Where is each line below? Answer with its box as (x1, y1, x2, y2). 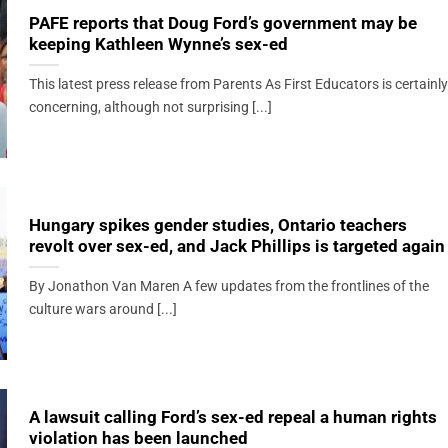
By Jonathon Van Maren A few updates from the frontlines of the (28, 278, 429, 296)
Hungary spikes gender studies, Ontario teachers (28, 216, 407, 236)
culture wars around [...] (28, 301, 177, 319)
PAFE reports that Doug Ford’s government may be (28, 14, 417, 34)
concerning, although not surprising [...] (28, 99, 272, 117)
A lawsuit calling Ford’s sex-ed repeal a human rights (28, 408, 437, 428)
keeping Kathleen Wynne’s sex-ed (28, 35, 288, 55)
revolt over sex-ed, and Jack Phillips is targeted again (28, 237, 445, 257)
